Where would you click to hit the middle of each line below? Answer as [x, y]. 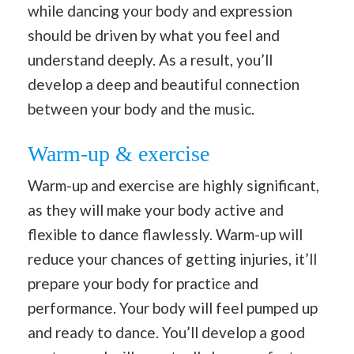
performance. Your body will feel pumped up [173, 308]
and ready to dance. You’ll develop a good [166, 333]
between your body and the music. [141, 108]
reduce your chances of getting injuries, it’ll [172, 259]
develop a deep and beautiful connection [164, 84]
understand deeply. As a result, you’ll [150, 59]
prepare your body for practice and [143, 284]
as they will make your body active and [156, 210]
